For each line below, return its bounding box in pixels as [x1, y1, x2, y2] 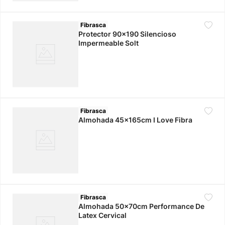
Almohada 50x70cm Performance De [78, 201, 205, 210]
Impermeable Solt [78, 38, 139, 47]
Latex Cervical [78, 210, 127, 219]
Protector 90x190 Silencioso [78, 29, 177, 38]
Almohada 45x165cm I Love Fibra [78, 116, 193, 125]
